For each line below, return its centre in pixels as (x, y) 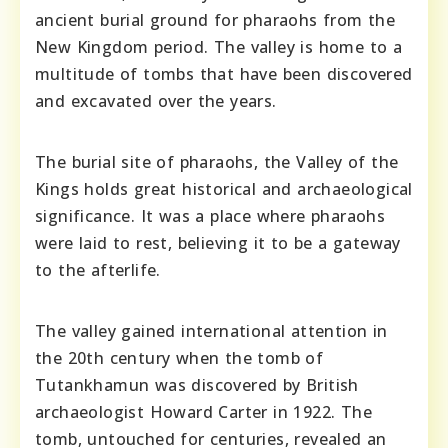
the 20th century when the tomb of (179, 357)
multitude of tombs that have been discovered (224, 73)
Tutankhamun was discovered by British (197, 384)
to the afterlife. (98, 269)
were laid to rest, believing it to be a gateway (218, 242)
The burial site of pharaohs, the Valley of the (217, 161)
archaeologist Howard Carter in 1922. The (203, 411)
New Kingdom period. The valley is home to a (219, 46)
